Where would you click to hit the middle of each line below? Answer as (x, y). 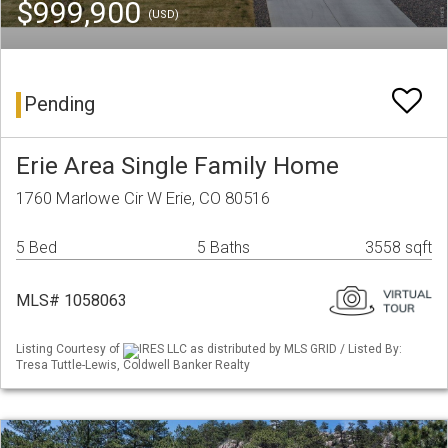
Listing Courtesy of (69, 349)
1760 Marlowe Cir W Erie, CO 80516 (143, 198)
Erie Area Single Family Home (177, 166)
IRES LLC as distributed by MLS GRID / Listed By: (270, 349)
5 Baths (223, 248)
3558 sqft (398, 248)
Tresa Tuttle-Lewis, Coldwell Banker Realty (133, 364)
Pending (59, 104)
